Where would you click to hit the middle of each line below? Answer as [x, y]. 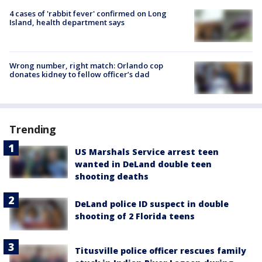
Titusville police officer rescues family [161, 250]
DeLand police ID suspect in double [152, 204]
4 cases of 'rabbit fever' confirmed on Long [88, 13]
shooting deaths [112, 176]
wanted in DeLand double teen [143, 164]
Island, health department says [67, 22]
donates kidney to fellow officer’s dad [80, 74]
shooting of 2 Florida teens [135, 216]
